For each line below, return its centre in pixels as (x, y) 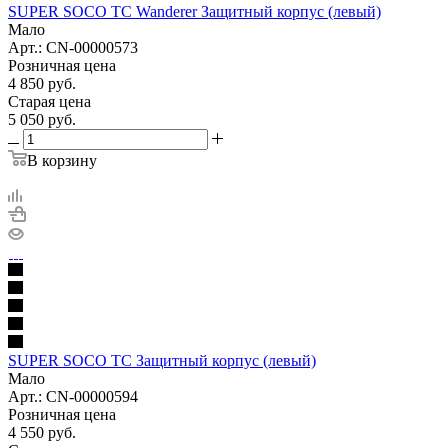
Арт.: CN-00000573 (73, 47)
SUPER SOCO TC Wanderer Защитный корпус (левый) (194, 11)
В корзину (62, 160)
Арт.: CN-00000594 (73, 396)
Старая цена (49, 101)
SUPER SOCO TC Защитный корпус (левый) (162, 360)
